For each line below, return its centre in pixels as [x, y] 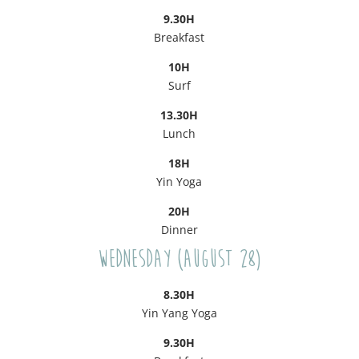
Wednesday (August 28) [179, 259]
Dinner [179, 230]
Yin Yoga [179, 182]
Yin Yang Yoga [179, 313]
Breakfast [179, 38]
